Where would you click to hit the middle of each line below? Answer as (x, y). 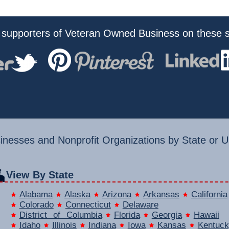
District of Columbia (61, 215)
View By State (40, 175)
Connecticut (88, 204)
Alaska (77, 194)
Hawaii (206, 215)
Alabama (36, 194)
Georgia (167, 215)
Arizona (117, 194)
